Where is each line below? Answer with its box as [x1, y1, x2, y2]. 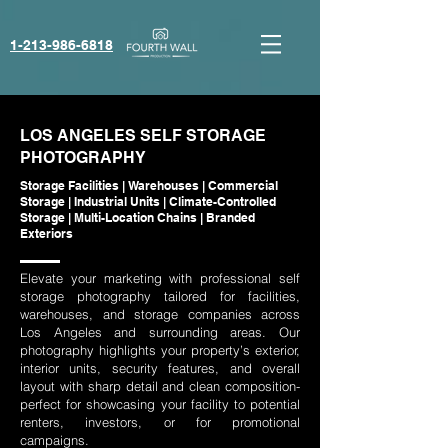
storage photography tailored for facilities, [20, 288, 300, 304]
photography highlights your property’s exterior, [20, 342, 300, 358]
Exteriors [20, 226, 73, 241]
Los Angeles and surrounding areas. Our [20, 324, 300, 340]
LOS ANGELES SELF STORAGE [20, 126, 266, 145]
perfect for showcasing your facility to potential [20, 396, 300, 412]
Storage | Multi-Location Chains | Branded [20, 210, 255, 225]
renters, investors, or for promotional [20, 414, 300, 430]
